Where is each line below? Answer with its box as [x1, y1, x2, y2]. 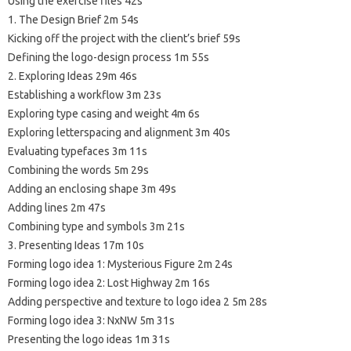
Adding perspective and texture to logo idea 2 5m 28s [8, 295, 267, 309]
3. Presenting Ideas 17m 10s [8, 239, 144, 252]
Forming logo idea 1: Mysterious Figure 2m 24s [8, 258, 233, 271]
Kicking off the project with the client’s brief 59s [8, 32, 241, 45]
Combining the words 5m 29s [8, 164, 149, 177]
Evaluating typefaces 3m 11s [8, 145, 147, 158]
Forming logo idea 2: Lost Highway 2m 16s [8, 277, 210, 290]
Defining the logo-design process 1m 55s [8, 51, 209, 64]
